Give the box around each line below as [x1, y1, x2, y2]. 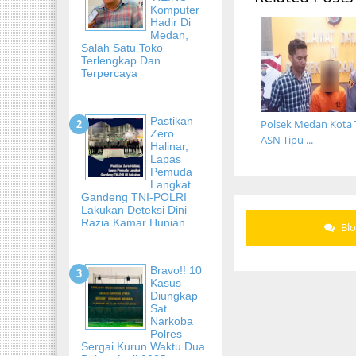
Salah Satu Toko [81, 41, 163, 54]
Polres [150, 327, 182, 340]
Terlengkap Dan [81, 53, 161, 67]
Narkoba [150, 314, 193, 327]
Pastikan [150, 114, 193, 127]
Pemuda [150, 164, 192, 178]
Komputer [150, 2, 199, 16]
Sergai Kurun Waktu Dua [81, 339, 205, 353]
